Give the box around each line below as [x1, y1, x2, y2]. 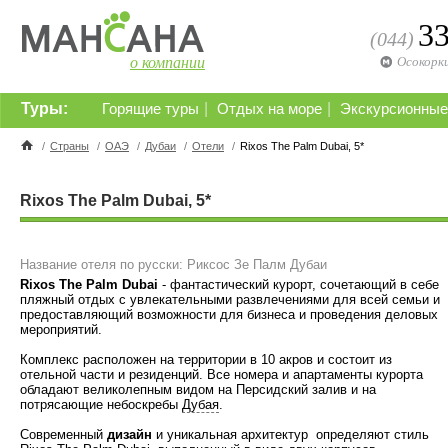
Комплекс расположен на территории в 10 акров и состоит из [20, 352, 392, 367]
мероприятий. [20, 322, 102, 337]
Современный [20, 427, 107, 442]
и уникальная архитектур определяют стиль [156, 427, 429, 442]
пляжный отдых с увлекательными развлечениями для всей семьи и [20, 292, 440, 307]
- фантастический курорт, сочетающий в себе [158, 277, 439, 292]
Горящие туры [102, 101, 199, 117]
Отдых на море [217, 101, 322, 117]
